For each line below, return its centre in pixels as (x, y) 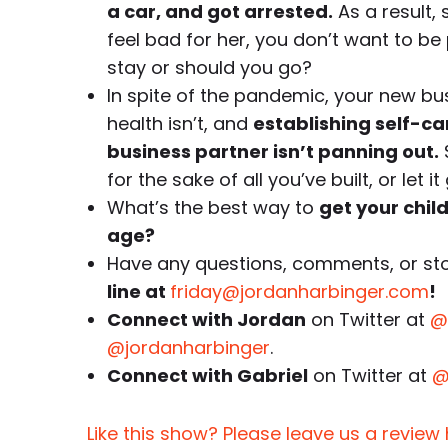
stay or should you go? (209, 67)
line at (138, 291)
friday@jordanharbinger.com (299, 291)
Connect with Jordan (206, 319)
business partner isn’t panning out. (273, 151)
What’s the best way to (213, 207)
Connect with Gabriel (207, 375)
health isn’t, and (180, 123)
